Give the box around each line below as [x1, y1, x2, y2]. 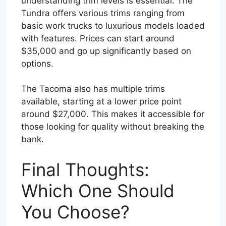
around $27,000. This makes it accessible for [21, 109, 204, 120]
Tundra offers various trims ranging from [21, 8, 185, 18]
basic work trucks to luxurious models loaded [21, 20, 205, 31]
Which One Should [21, 180, 175, 201]
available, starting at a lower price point [21, 96, 182, 107]
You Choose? [21, 201, 130, 222]
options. [21, 58, 53, 69]
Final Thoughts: [21, 158, 149, 180]
